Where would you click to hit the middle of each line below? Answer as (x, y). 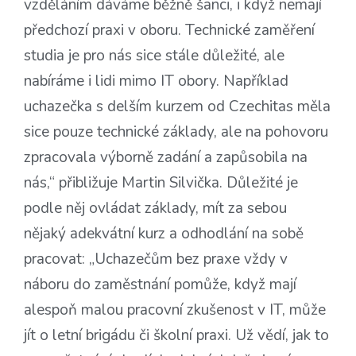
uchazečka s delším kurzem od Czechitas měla (177, 107)
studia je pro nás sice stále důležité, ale (154, 56)
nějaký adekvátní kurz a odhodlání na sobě (164, 234)
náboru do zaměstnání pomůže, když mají (160, 285)
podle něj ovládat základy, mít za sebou (155, 209)
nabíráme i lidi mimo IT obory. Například (156, 81)
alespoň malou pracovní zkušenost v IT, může (175, 310)
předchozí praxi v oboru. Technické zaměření (169, 31)
